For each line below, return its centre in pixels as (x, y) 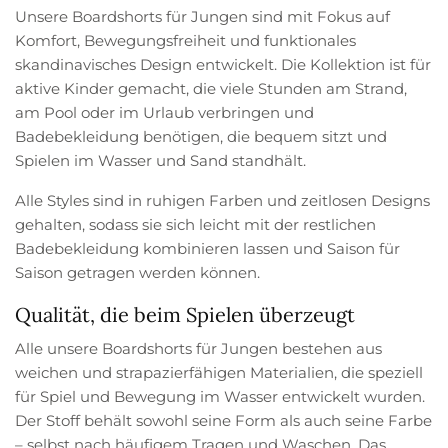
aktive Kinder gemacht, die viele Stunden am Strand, (211, 88)
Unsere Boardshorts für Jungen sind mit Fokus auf (203, 16)
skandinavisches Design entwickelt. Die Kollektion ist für (223, 64)
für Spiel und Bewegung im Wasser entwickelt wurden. (220, 396)
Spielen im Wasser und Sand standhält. (161, 160)
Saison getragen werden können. (138, 272)
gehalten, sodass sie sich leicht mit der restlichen (196, 224)
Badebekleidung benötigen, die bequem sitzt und (201, 136)
